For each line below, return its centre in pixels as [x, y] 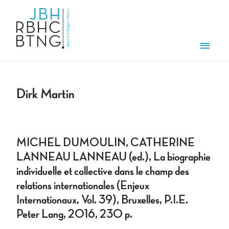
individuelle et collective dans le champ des [103, 171]
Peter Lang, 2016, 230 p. [74, 214]
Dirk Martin [45, 94]
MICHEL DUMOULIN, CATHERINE [106, 143]
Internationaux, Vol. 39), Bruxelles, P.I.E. [102, 200]
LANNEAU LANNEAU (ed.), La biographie [113, 157]
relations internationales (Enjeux [83, 186]
